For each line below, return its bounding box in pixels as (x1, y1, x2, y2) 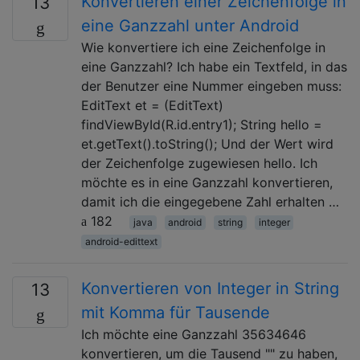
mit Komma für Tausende (81, 302, 270, 322)
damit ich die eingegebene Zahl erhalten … (81, 193, 339, 210)
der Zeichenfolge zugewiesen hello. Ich (81, 154, 317, 171)
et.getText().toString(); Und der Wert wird (81, 135, 333, 152)
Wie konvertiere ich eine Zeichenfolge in (81, 39, 325, 55)
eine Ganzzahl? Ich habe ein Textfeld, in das (81, 58, 347, 75)
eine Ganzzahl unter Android (81, 15, 299, 35)
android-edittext (84, 235, 157, 247)
